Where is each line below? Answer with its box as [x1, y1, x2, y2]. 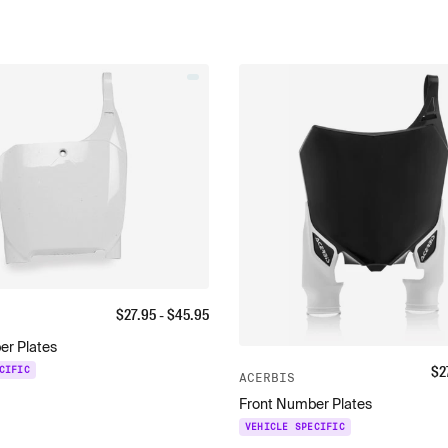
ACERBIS [238, 370, 295, 384]
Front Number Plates [238, 395, 372, 412]
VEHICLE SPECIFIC [244, 421, 345, 432]
